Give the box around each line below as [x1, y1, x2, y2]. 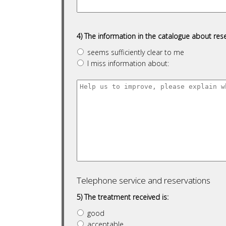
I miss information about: [87, 59, 169, 68]
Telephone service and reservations [77, 175, 210, 186]
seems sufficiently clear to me [87, 47, 184, 57]
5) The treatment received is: [77, 192, 168, 202]
